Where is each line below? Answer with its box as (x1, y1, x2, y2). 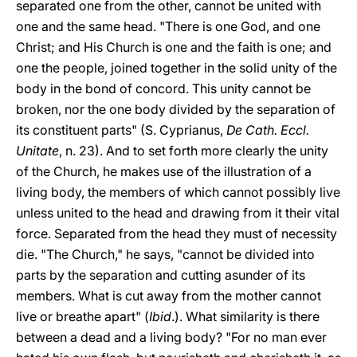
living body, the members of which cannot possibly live (16, 184, 340, 200)
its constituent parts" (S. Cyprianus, (16, 122, 226, 138)
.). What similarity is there (171, 308, 320, 324)
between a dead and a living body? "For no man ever (16, 329, 327, 345)
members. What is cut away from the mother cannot (16, 288, 321, 304)
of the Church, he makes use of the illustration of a (16, 163, 312, 179)
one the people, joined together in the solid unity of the (16, 60, 337, 76)
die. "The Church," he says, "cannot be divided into (16, 246, 315, 262)
